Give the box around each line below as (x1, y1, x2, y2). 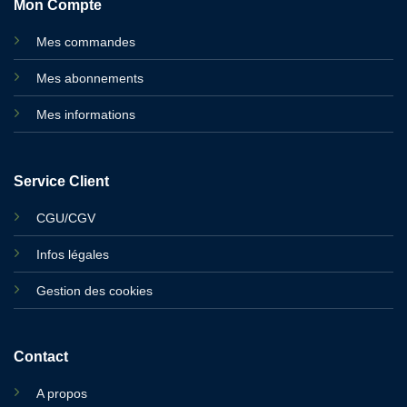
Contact (13, 349, 68, 365)
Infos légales (35, 246, 109, 262)
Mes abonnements (35, 71, 144, 86)
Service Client (13, 173, 109, 189)
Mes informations (35, 107, 135, 123)
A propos (35, 386, 87, 402)
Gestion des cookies (35, 283, 153, 298)
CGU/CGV (35, 210, 95, 225)
